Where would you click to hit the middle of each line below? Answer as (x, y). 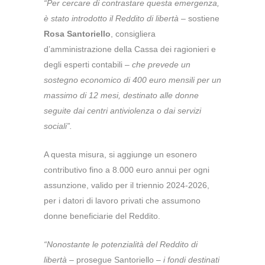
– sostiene (199, 19)
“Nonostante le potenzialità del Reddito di (121, 245)
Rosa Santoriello (77, 34)
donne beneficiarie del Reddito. (102, 216)
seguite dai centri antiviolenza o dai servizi (122, 111)
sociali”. (58, 126)
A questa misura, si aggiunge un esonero (120, 155)
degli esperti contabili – (88, 65)
